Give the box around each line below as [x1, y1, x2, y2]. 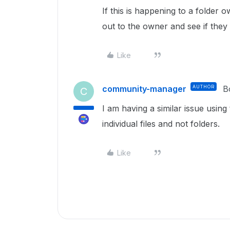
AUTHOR [193, 83, 215, 89]
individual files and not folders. [102, 118, 220, 129]
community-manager [102, 83, 186, 94]
